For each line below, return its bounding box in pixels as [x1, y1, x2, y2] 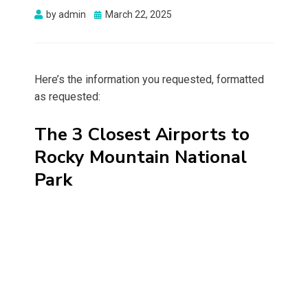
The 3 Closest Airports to [34, 122, 250, 147]
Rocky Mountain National [34, 145, 247, 170]
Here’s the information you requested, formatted [34, 73, 264, 87]
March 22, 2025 [105, 9, 172, 21]
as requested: [34, 90, 100, 104]
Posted [93, 8, 124, 20]
